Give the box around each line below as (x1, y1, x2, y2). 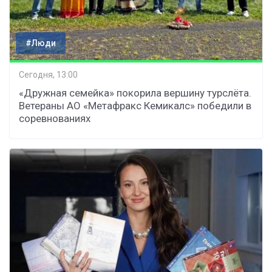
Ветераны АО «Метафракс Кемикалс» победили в (19, 99, 251, 112)
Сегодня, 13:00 (19, 70, 78, 80)
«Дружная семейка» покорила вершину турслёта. (19, 86, 251, 99)
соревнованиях (19, 112, 90, 124)
